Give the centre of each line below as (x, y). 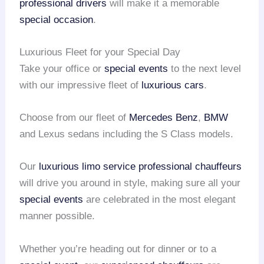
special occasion (57, 19)
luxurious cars (173, 85)
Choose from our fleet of (75, 118)
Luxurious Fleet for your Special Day (100, 52)
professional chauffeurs (190, 167)
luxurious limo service (88, 167)
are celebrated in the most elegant (160, 200)
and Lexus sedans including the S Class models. (127, 134)
